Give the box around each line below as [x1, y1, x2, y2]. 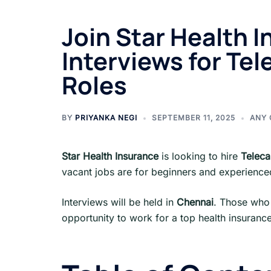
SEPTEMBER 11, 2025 [152, 113, 235, 122]
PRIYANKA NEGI [75, 113, 137, 122]
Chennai [177, 196, 214, 208]
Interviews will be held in [62, 196, 177, 208]
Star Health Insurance [62, 150, 158, 162]
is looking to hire [158, 150, 241, 162]
